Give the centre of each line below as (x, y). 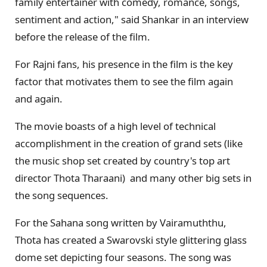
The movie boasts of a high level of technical (115, 126)
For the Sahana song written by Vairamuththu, (121, 222)
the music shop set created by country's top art (122, 161)
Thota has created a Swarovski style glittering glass (131, 240)
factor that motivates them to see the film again (124, 82)
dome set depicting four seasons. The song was (123, 257)
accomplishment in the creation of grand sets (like (129, 144)
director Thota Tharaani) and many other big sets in (133, 178)
